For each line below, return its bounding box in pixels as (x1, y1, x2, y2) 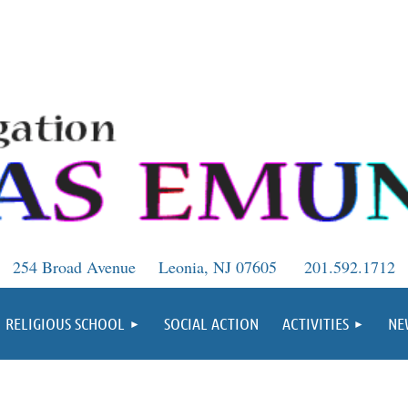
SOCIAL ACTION (164, 312, 259, 333)
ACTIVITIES (282, 312, 349, 333)
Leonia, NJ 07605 (158, 255, 277, 278)
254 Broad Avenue (13, 255, 136, 278)
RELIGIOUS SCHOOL (5, 312, 125, 333)
